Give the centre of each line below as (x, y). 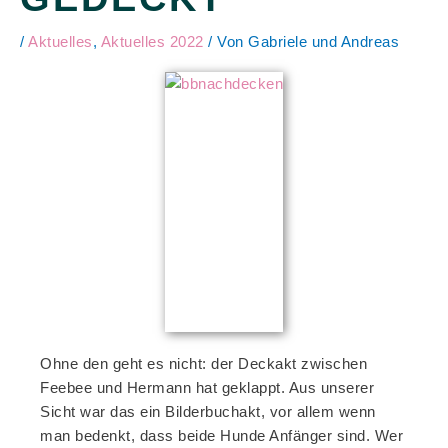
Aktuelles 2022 (152, 42)
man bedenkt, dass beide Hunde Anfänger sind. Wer (221, 436)
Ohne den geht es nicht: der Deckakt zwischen (203, 364)
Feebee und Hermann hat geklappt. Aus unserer (207, 388)
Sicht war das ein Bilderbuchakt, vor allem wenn (208, 412)
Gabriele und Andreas (323, 42)
